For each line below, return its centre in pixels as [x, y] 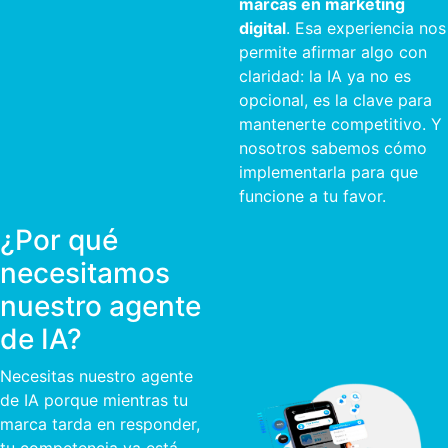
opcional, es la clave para [335, 100]
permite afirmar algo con [333, 52]
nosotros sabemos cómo [333, 148]
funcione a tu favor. [312, 196]
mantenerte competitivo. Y [340, 124]
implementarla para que [328, 172]
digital [262, 28]
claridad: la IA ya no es [325, 76]
